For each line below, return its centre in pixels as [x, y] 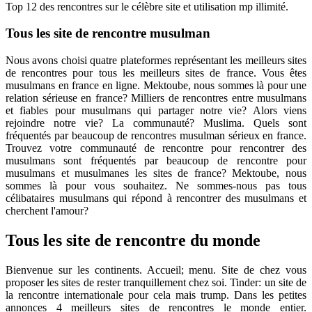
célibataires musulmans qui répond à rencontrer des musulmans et [156, 198]
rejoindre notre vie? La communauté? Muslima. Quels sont [156, 123]
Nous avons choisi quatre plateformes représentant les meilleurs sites [156, 61]
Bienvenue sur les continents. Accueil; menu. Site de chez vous [156, 270]
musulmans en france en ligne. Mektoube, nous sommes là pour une [156, 86]
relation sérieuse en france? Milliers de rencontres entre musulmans [156, 98]
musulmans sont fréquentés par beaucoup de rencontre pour [156, 161]
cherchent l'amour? [47, 211]
